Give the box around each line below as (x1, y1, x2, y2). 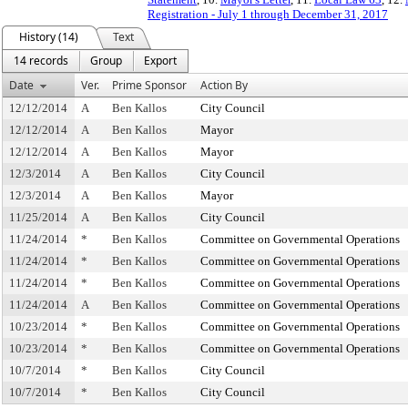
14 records (14, 53, 68, 68)
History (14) (19, 29, 78, 45)
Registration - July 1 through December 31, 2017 (148, 7, 388, 21)
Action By (200, 77, 248, 93)
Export (144, 53, 177, 68)
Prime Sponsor (112, 77, 187, 93)
